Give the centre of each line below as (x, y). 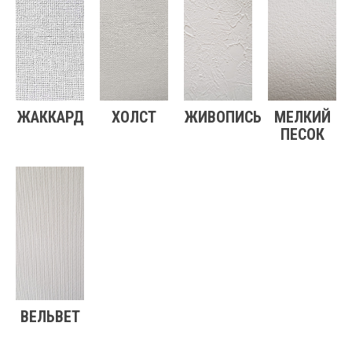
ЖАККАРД (50, 117)
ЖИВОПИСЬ (223, 117)
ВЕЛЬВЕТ (50, 317)
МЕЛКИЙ (302, 117)
